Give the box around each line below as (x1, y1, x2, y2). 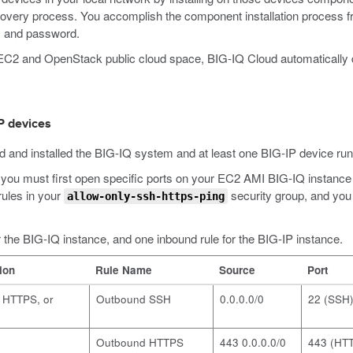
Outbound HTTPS (96, 335, 184, 350)
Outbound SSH (96, 292, 171, 307)
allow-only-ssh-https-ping (67, 190, 225, 203)
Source (219, 262, 255, 277)
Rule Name (95, 262, 152, 277)
